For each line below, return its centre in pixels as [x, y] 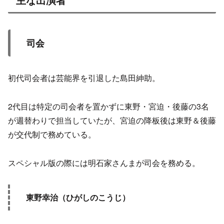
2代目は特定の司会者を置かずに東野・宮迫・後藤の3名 [108, 106]
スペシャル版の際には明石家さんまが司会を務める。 [104, 162]
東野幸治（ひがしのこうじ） [78, 197]
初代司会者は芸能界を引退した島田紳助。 [84, 78]
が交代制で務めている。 [52, 134]
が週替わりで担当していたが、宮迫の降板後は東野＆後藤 [112, 120]
